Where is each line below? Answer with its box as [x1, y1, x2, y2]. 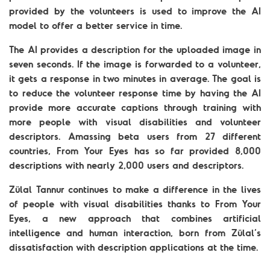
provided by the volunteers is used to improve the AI [9, 5, 261, 17]
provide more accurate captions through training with [9, 101, 261, 113]
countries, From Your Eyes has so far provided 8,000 [9, 145, 261, 157]
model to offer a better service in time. [9, 19, 182, 31]
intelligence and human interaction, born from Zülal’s [9, 227, 261, 239]
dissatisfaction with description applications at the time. [9, 241, 258, 253]
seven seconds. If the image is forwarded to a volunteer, [9, 58, 261, 70]
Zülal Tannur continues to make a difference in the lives [9, 183, 261, 195]
